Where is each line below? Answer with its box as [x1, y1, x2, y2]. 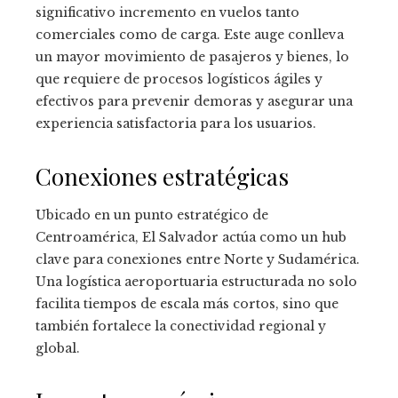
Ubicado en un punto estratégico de [36, 207, 268, 224]
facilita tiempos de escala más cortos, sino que [36, 296, 338, 313]
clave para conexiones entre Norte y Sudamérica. [36, 251, 360, 268]
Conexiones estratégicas [36, 161, 289, 193]
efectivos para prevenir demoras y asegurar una [36, 93, 353, 110]
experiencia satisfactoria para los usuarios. [36, 115, 316, 132]
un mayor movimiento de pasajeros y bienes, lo [36, 49, 349, 66]
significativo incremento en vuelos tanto [36, 4, 299, 21]
